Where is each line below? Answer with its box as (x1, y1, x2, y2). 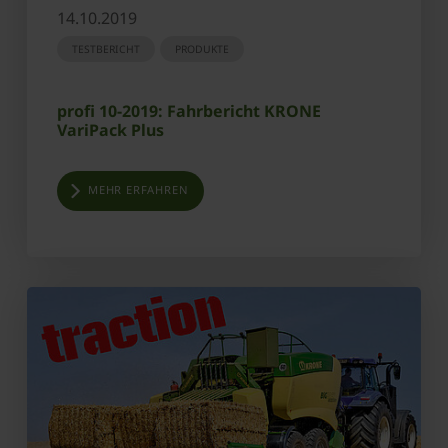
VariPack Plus (57, 119, 164, 142)
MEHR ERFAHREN (88, 182, 189, 198)
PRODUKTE (175, 42, 229, 57)
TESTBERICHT (72, 42, 140, 57)
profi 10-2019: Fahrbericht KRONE (57, 100, 321, 123)
